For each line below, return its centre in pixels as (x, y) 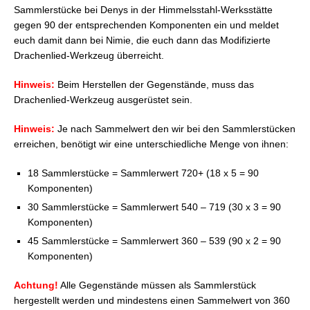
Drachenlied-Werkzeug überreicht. (89, 55)
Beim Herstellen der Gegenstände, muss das (154, 84)
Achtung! (36, 285)
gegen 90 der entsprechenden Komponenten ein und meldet (146, 25)
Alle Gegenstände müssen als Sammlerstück (157, 285)
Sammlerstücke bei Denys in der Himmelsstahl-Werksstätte (143, 9)
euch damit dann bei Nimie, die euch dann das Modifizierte (142, 40)
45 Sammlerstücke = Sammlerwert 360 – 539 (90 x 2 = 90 (154, 240)
